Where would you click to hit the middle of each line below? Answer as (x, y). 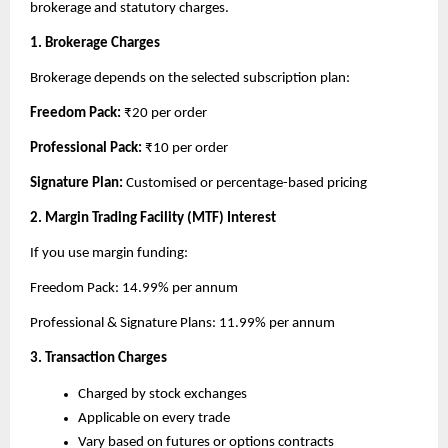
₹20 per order (165, 113)
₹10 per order (186, 148)
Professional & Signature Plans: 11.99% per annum (182, 323)
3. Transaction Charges (98, 358)
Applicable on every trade (154, 418)
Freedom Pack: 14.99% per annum (134, 288)
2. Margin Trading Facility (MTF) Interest (153, 218)
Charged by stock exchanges (162, 394)
